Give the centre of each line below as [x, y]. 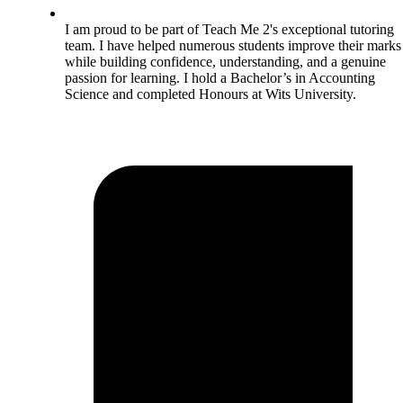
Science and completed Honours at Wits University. [210, 94]
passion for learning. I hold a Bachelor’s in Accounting [220, 78]
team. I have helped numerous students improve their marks [233, 46]
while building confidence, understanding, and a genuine [225, 62]
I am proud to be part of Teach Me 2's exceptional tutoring [229, 30]
